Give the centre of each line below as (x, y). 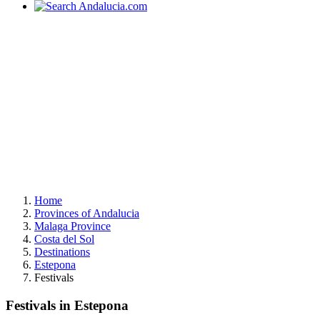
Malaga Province (72, 226)
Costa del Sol (64, 239)
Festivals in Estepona (67, 305)
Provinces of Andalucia (87, 213)
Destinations (62, 252)
